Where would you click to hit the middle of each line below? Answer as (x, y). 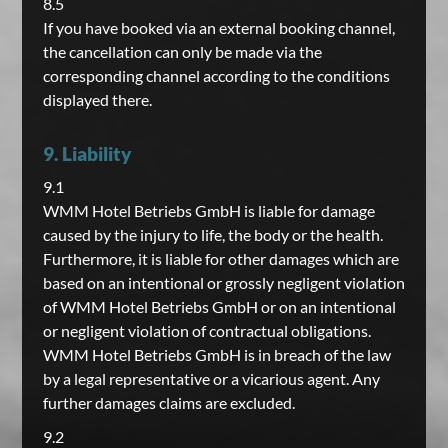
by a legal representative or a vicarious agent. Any (211, 378)
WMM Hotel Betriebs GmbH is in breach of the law (216, 354)
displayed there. (97, 99)
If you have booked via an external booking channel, (218, 27)
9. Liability (87, 153)
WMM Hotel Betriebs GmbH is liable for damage (208, 210)
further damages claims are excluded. (168, 402)
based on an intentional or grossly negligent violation (223, 282)
